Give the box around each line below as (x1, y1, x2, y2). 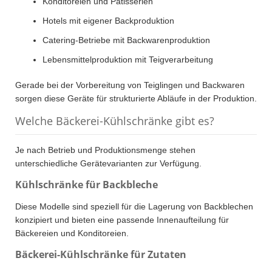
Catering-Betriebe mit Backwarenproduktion (42, 35, 210, 46)
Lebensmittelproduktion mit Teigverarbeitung (42, 55, 213, 65)
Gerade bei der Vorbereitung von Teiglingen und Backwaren (15, 80, 245, 90)
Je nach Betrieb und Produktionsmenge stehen (15, 145, 195, 155)
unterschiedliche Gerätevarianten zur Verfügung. (15, 158, 202, 169)
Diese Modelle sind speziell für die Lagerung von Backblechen (15, 202, 253, 212)
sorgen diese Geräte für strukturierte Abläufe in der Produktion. (15, 93, 257, 104)
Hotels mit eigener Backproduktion (42, 16, 174, 26)
